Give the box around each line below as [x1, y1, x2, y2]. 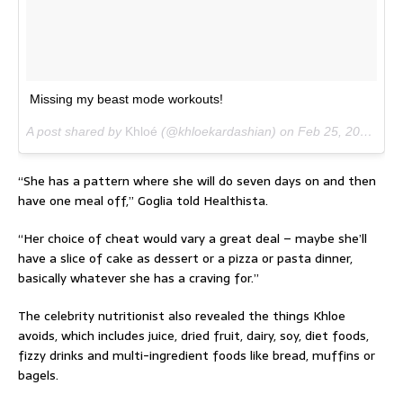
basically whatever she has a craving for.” [18, 268, 259, 288]
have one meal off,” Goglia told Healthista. [18, 191, 268, 210]
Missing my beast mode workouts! [30, 92, 223, 106]
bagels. [18, 365, 58, 385]
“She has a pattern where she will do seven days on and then [18, 171, 376, 191]
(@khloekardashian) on [157, 124, 298, 139]
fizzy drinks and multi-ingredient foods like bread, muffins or [18, 345, 375, 365]
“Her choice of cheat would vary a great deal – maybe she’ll [18, 228, 367, 248]
